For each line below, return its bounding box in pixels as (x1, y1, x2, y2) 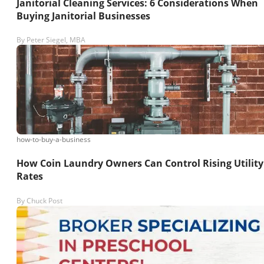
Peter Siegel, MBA (27, 35, 85, 45)
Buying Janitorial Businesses (16, 9, 150, 22)
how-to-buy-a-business (16, 134, 91, 145)
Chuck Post (27, 195, 62, 206)
